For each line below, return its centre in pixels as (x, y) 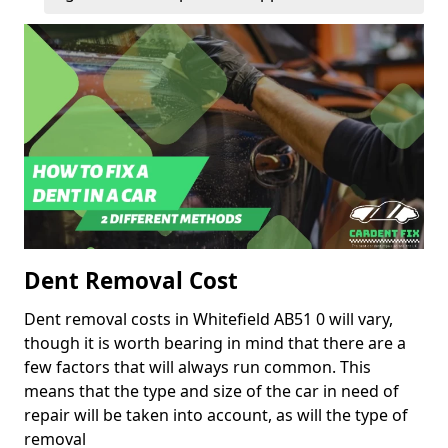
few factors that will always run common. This (197, 367)
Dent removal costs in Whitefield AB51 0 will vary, (208, 319)
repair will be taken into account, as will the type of (216, 415)
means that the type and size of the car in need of (211, 391)
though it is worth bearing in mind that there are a (215, 343)
